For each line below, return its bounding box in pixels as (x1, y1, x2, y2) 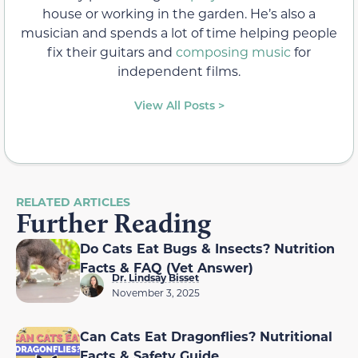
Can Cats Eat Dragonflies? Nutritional (80, 328, 332, 345)
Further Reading (16, 206, 211, 241)
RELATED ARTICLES (16, 194, 130, 210)
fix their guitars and (47, 43, 176, 61)
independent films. (117, 62, 241, 80)
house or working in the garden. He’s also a (42, 5, 316, 22)
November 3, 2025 (112, 286, 200, 300)
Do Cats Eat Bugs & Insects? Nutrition (80, 240, 335, 257)
